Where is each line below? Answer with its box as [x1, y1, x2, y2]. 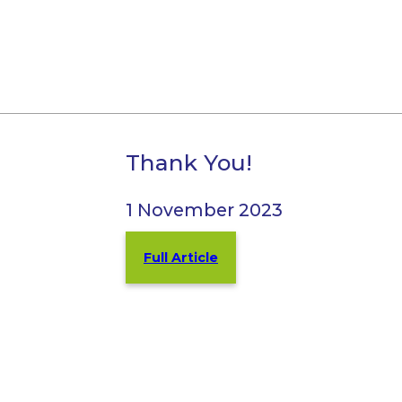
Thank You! [126, 149, 252, 177]
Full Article [144, 249, 218, 267]
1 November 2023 [126, 199, 283, 222]
